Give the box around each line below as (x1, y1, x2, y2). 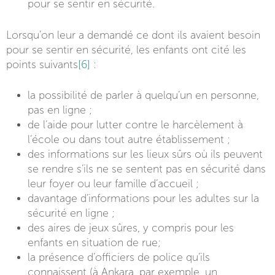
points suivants (6, 58, 78, 71)
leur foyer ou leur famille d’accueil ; (28, 178, 199, 190)
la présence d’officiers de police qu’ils (28, 252, 211, 264)
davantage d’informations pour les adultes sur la (28, 193, 260, 205)
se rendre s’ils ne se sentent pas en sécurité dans (28, 163, 266, 176)
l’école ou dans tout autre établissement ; (28, 134, 231, 146)
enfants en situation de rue (28, 237, 158, 249)
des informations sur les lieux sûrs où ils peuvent (28, 149, 263, 161)
